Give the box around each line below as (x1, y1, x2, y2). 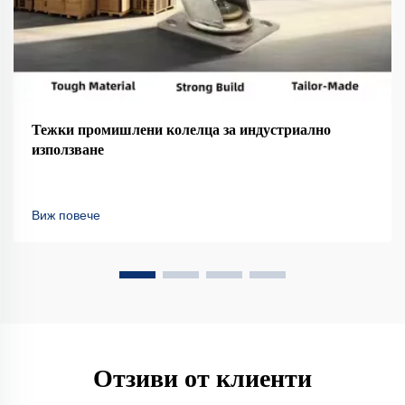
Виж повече (32, 208, 100, 223)
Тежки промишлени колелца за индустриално (32, 122, 331, 138)
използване (32, 142, 104, 158)
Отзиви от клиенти (93, 364, 312, 393)
